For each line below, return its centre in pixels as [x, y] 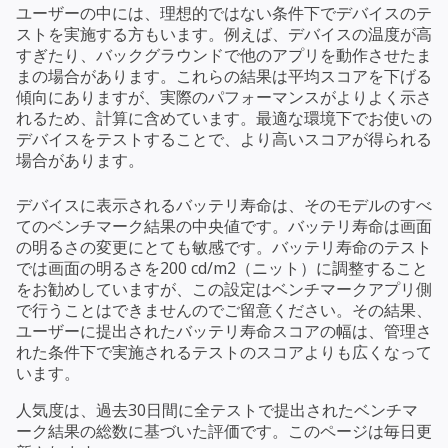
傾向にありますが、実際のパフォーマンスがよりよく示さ [224, 96]
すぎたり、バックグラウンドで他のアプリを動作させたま [224, 54]
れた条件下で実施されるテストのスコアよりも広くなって [224, 351]
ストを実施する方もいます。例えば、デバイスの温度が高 [224, 33]
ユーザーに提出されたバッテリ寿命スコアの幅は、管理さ [224, 330]
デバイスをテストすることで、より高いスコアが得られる [224, 138]
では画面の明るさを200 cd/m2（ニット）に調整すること [222, 267]
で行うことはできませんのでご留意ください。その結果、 [224, 309]
